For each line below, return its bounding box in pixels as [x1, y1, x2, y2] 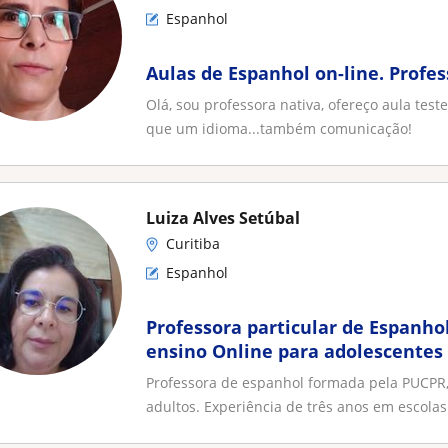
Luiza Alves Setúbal [146, 207, 300, 229]
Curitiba [166, 234, 220, 253]
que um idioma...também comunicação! [146, 119, 412, 138]
